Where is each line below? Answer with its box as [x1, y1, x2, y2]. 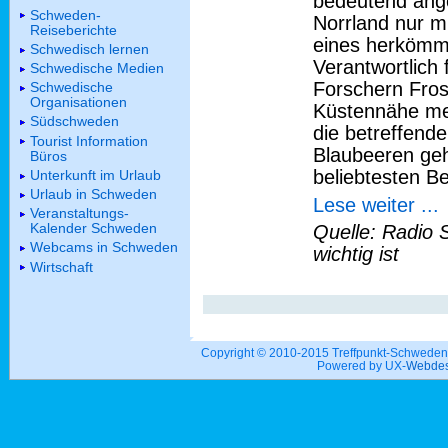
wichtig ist [313, 243, 399, 266]
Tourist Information [30, 132, 148, 149]
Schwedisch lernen [30, 40, 149, 57]
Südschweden [30, 113, 119, 130]
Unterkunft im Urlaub [30, 166, 161, 183]
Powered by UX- [317, 359, 406, 372]
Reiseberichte [30, 21, 117, 38]
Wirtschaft [30, 258, 93, 275]
